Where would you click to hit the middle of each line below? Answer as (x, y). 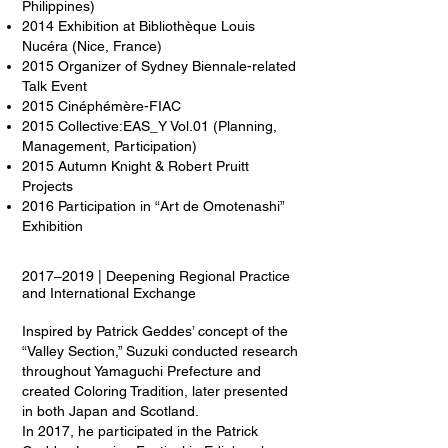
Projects (47, 186)
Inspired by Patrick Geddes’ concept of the (155, 331)
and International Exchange (109, 293)
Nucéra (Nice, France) (92, 46)
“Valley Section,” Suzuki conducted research (160, 351)
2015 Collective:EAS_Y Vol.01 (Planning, (149, 126)
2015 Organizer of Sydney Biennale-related (159, 66)
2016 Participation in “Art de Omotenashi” (153, 206)
